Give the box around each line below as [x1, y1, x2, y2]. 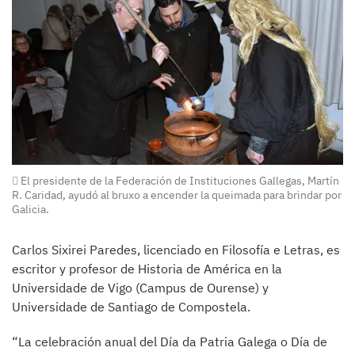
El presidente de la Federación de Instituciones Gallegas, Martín [18, 174, 339, 189]
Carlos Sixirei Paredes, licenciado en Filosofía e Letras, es [12, 242, 340, 258]
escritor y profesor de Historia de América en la [12, 261, 282, 277]
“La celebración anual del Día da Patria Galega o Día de [12, 334, 327, 350]
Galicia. [12, 202, 49, 217]
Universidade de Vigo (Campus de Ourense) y [12, 280, 269, 296]
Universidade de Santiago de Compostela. [12, 299, 250, 315]
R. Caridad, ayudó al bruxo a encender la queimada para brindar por [12, 188, 342, 203]
